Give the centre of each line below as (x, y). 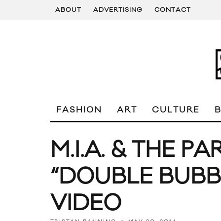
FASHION (79, 110)
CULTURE (176, 110)
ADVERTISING (118, 10)
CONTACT (173, 10)
